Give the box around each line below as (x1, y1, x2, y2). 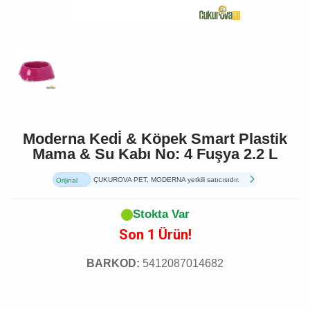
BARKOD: (86, 257, 140, 269)
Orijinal (56, 176, 77, 184)
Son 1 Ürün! (118, 226, 192, 243)
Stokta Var (132, 208, 190, 221)
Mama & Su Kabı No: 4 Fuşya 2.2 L (33, 145, 277, 163)
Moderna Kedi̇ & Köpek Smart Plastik (23, 130, 287, 147)
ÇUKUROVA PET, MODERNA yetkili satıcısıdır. (93, 176, 240, 183)
